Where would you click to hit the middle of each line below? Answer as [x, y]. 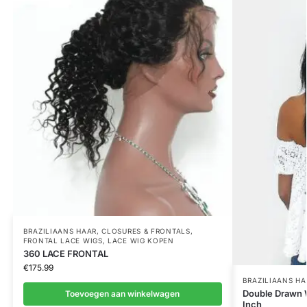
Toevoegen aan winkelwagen [123, 293]
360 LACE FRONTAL [65, 253]
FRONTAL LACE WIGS [63, 240]
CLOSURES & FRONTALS [146, 231]
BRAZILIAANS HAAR [60, 231]
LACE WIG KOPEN [141, 240]
